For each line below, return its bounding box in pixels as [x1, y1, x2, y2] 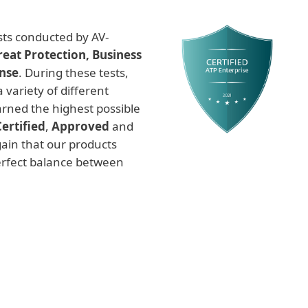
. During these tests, [19, 65, 129, 80]
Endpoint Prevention [60, 286, 248, 304]
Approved [52, 118, 109, 134]
